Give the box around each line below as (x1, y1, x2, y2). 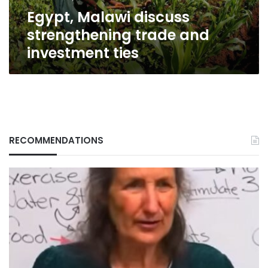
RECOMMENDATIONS (9, 134, 103, 147)
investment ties (27, 43, 139, 63)
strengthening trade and (27, 25, 209, 45)
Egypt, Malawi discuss (27, 7, 190, 27)
